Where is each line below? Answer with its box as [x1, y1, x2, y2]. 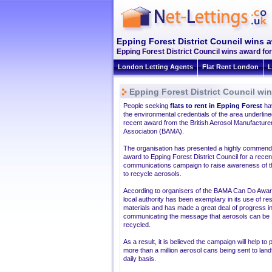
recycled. [123, 221, 151, 228]
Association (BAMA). [123, 127, 184, 135]
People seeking [123, 102, 170, 109]
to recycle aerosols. [123, 170, 182, 177]
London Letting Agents [118, 63, 193, 70]
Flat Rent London [202, 63, 259, 70]
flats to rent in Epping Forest [170, 102, 262, 109]
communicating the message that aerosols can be [123, 212, 270, 220]
